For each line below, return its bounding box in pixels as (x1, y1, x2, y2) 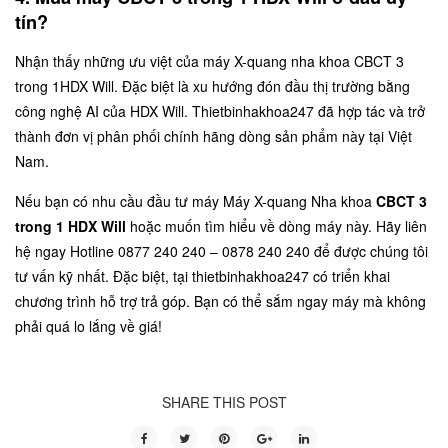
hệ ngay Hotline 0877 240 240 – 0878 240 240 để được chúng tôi (15, 240, 428, 261)
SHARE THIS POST (161, 391, 287, 412)
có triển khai (309, 265, 390, 286)
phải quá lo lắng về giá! (15, 315, 166, 336)
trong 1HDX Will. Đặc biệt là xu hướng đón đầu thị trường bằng (15, 75, 410, 96)
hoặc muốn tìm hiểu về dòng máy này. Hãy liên (126, 215, 427, 236)
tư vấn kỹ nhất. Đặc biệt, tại (15, 265, 192, 286)
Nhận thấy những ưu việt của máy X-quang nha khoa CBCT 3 (15, 50, 404, 71)
